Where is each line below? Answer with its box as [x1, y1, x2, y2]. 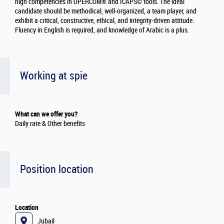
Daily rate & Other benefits [15, 119, 85, 128]
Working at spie [20, 69, 87, 83]
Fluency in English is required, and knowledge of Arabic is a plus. [15, 26, 189, 35]
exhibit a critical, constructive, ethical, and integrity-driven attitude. [15, 16, 194, 25]
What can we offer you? [15, 110, 77, 118]
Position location [20, 162, 93, 176]
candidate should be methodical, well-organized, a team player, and [15, 7, 196, 16]
